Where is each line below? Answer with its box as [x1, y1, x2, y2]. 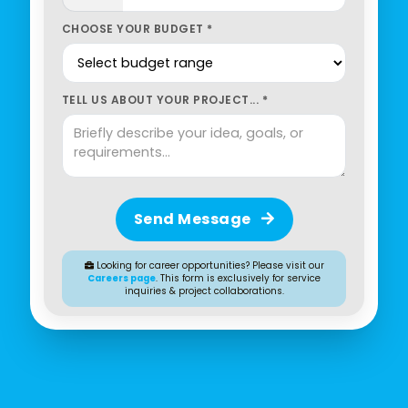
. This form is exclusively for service [156, 271, 321, 284]
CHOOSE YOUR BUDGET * [61, 20, 213, 36]
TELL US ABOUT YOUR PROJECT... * [61, 91, 269, 107]
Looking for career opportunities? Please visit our [93, 259, 324, 271]
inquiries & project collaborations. [124, 284, 284, 297]
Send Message [133, 208, 254, 229]
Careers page [87, 271, 156, 284]
